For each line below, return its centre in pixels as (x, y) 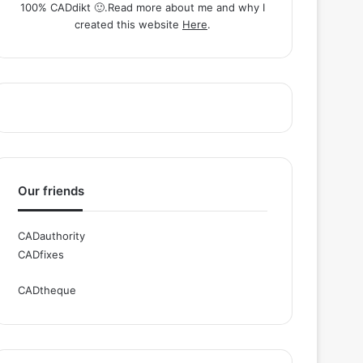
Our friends (51, 191)
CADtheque (47, 290)
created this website (128, 25)
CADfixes (41, 255)
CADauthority (52, 236)
